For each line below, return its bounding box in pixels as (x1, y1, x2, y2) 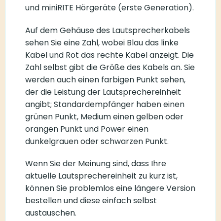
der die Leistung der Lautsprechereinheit (25, 86, 181, 98)
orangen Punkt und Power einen (25, 123, 148, 135)
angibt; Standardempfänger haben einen (25, 98, 184, 110)
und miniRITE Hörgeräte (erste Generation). (25, 1, 194, 13)
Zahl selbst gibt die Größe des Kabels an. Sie (25, 61, 195, 73)
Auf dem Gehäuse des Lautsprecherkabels (25, 24, 190, 36)
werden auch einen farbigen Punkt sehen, (25, 74, 185, 85)
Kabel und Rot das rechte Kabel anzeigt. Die (25, 49, 194, 61)
